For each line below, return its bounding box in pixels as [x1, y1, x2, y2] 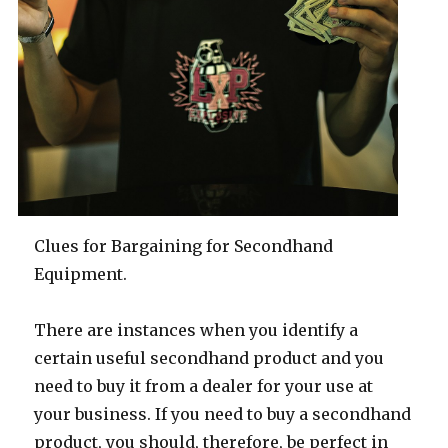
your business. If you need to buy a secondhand [34, 403, 412, 424]
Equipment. [34, 263, 128, 284]
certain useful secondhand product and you [34, 347, 385, 368]
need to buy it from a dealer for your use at [34, 375, 374, 396]
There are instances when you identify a [34, 319, 359, 340]
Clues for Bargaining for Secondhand [34, 235, 334, 256]
